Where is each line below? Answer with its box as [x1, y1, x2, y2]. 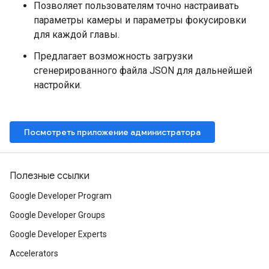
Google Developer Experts [10, 229, 107, 239]
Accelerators [10, 249, 58, 258]
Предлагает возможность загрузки [34, 50, 193, 62]
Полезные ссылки [10, 170, 89, 182]
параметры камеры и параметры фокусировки [34, 14, 246, 26]
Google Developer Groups [10, 210, 105, 220]
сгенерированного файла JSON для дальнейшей [34, 65, 252, 76]
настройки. [34, 79, 82, 91]
